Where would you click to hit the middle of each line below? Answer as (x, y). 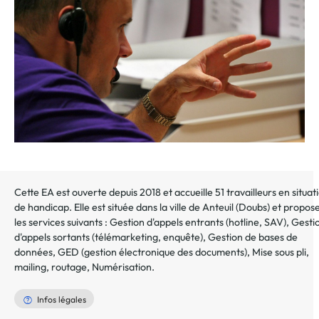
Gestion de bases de (253, 237)
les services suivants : (62, 222)
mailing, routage (51, 267)
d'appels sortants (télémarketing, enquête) (109, 237)
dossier (197, 17)
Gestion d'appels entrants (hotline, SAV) (198, 222)
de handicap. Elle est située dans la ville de (108, 207)
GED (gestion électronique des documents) (152, 252)
